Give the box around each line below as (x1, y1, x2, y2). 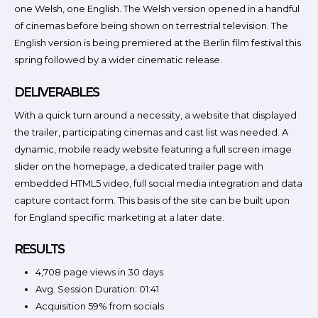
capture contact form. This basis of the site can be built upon (14, 194, 290, 206)
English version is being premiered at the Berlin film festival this (14, 37, 301, 49)
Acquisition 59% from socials (35, 300, 164, 312)
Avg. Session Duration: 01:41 (35, 283, 159, 295)
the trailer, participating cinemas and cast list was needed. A (14, 126, 288, 138)
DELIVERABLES (14, 84, 99, 99)
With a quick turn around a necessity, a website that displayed (14, 109, 297, 121)
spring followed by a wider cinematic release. (14, 54, 222, 66)
